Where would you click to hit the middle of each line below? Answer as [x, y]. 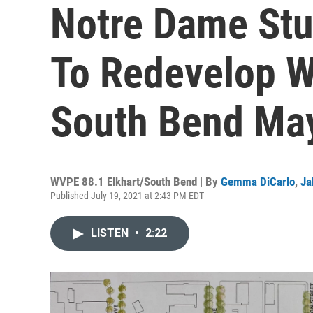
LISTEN [111, 233]
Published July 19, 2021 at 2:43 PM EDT [127, 196]
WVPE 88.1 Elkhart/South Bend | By [136, 182]
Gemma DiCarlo [258, 182]
